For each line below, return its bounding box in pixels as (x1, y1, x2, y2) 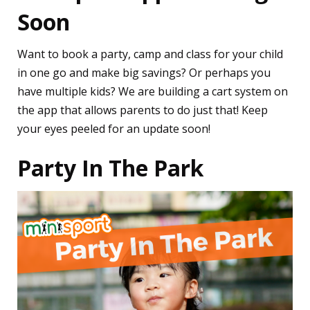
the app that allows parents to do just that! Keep (17, 102, 268, 118)
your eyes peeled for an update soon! (17, 120, 210, 136)
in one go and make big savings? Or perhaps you (17, 64, 271, 80)
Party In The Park (17, 152, 203, 183)
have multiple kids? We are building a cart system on (17, 83, 288, 99)
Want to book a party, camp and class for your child (17, 46, 283, 62)
